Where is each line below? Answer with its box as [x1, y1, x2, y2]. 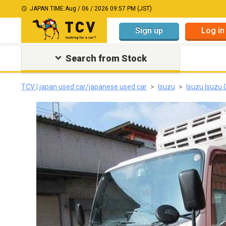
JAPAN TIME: [30, 5, 65, 12]
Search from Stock [65, 53, 147, 64]
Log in [201, 25, 224, 35]
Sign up [135, 25, 163, 35]
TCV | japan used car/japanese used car [21, 83, 147, 91]
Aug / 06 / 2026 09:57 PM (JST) [65, 5, 152, 12]
